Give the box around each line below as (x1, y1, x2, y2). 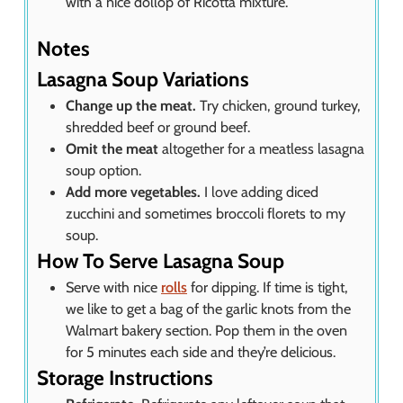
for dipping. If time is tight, (187, 278, 348, 297)
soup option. (66, 161, 141, 180)
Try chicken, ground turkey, (196, 96, 361, 115)
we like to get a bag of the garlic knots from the (66, 300, 351, 318)
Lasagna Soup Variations (37, 67, 249, 93)
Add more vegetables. (66, 183, 201, 201)
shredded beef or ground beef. (66, 118, 250, 137)
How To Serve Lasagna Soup (37, 248, 284, 274)
